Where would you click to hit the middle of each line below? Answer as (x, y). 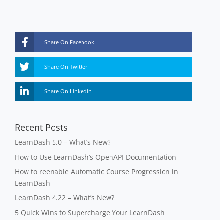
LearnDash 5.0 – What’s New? (63, 142)
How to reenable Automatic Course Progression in (97, 172)
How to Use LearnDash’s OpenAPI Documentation (96, 157)
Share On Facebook (69, 42)
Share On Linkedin (68, 91)
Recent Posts (41, 127)
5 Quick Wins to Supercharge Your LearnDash (90, 213)
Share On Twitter (66, 67)
